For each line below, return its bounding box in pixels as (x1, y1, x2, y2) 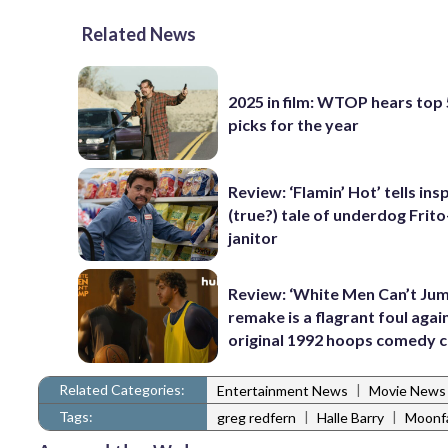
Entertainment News (217, 382, 348, 400)
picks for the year (228, 114, 360, 134)
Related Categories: (59, 380, 185, 398)
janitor (228, 227, 279, 247)
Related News (82, 23, 196, 46)
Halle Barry (317, 409, 384, 427)
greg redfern (217, 409, 296, 427)
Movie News (369, 382, 446, 400)
